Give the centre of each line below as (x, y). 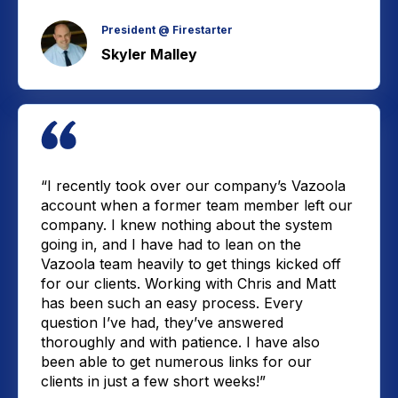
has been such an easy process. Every (172, 302)
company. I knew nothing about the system (187, 224)
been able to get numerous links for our (176, 361)
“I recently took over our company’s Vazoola (193, 185)
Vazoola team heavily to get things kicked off (191, 263)
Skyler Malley (149, 54)
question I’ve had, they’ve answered (162, 322)
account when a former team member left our (197, 205)
